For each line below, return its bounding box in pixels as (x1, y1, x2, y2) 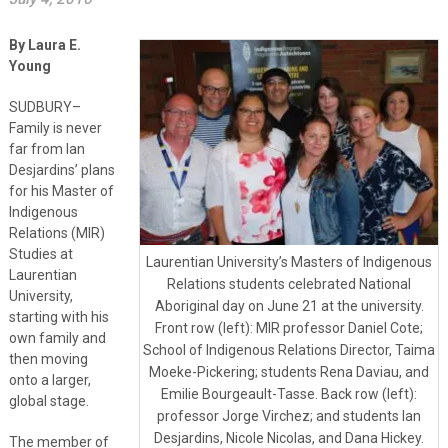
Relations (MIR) (8, 224, 105, 241)
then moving (8, 350, 88, 367)
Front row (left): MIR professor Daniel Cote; (155, 320, 424, 337)
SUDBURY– (8, 98, 81, 115)
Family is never (8, 119, 102, 136)
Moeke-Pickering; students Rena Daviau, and (149, 364, 430, 381)
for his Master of (8, 182, 114, 199)
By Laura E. (8, 36, 81, 53)
